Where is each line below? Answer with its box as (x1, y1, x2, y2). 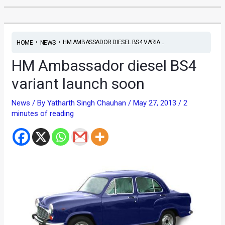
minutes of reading (12, 108, 74, 118)
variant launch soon (12, 74, 145, 92)
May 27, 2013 (133, 98, 179, 107)
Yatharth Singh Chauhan (47, 98, 129, 107)
